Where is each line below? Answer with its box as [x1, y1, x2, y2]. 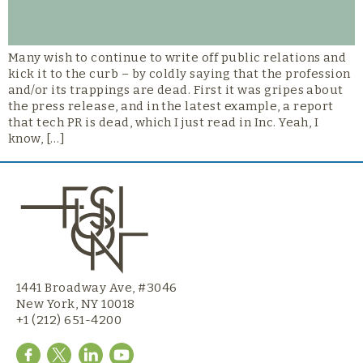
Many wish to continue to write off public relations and [8, 50, 347, 66]
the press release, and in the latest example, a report [8, 99, 334, 114]
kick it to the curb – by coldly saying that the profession [8, 66, 351, 82]
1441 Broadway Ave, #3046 [16, 280, 177, 296]
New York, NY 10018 [16, 297, 135, 312]
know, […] [8, 131, 66, 147]
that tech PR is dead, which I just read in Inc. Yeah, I [8, 115, 319, 130]
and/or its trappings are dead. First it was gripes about [8, 83, 344, 98]
